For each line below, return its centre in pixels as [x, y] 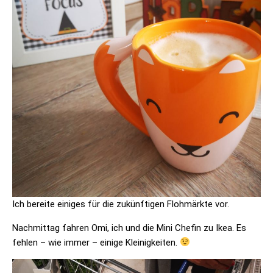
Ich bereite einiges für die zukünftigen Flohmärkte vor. [121, 204]
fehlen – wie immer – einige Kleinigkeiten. [96, 242]
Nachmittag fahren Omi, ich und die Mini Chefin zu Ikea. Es [129, 228]
